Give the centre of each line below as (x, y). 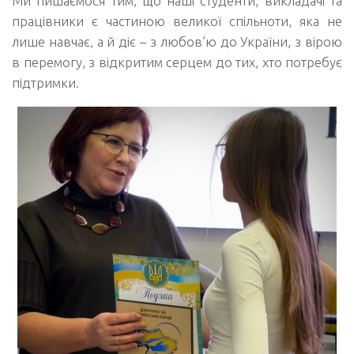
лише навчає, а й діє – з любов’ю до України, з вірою (177, 41)
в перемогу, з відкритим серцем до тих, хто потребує (177, 62)
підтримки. (45, 82)
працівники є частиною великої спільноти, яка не (177, 21)
